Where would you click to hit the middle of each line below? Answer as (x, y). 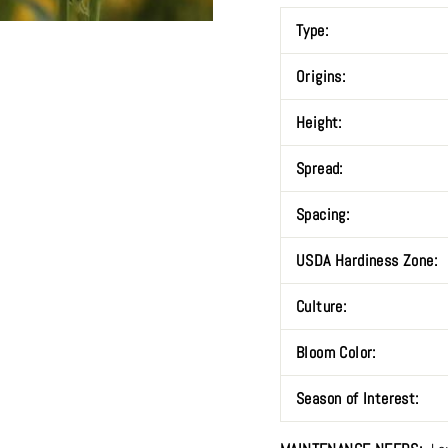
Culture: (323, 306)
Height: (321, 122)
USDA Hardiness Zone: (369, 260)
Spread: (322, 168)
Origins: (321, 76)
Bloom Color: (338, 352)
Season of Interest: (359, 398)
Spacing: (325, 214)
